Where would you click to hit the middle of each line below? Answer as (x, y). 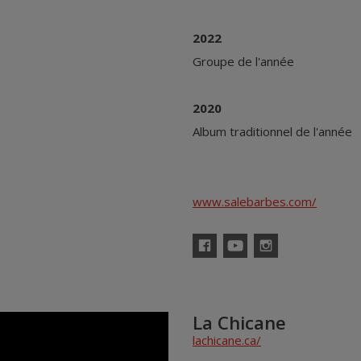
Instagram (272, 262)
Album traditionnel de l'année (272, 131)
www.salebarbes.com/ (255, 201)
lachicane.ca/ (227, 340)
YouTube (239, 262)
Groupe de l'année (243, 61)
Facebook (208, 262)
